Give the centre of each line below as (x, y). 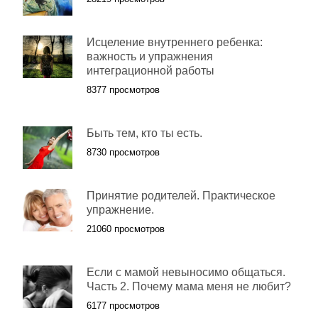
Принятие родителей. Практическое (181, 196)
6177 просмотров (123, 306)
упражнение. (120, 210)
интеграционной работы (150, 71)
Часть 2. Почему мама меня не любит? (189, 286)
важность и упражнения (150, 56)
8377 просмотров (123, 90)
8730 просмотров (123, 152)
